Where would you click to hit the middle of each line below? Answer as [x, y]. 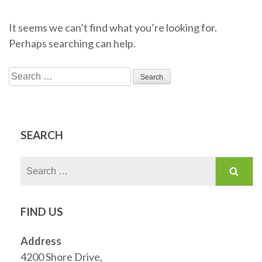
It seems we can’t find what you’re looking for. [113, 27]
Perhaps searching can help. [72, 43]
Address [41, 241]
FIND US [42, 211]
